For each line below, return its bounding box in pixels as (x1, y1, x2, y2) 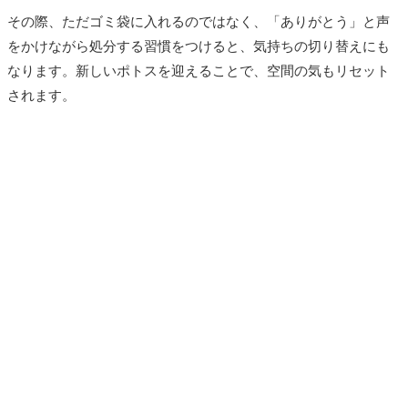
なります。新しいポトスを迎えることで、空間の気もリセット (7, 63, 390, 78)
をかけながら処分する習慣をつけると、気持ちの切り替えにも (7, 38, 390, 54)
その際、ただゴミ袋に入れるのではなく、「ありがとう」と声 (7, 14, 390, 29)
